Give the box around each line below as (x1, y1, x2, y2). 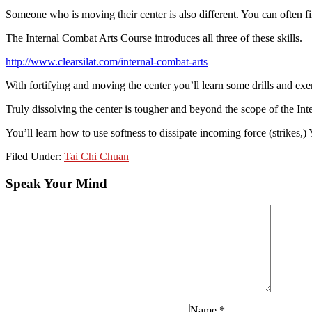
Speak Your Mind (6, 175, 107, 191)
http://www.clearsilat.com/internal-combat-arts (6, 56, 208, 68)
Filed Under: (6, 150, 64, 163)
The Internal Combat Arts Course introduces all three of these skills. (6, 32, 302, 45)
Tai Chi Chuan (64, 150, 129, 163)
